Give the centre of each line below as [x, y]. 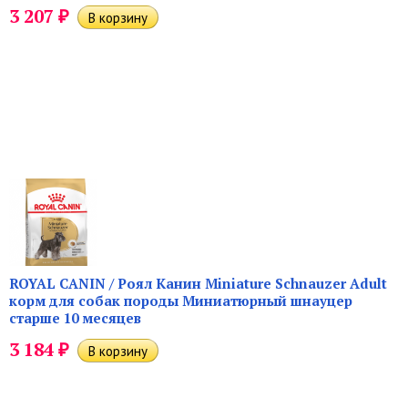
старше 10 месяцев [75, 317]
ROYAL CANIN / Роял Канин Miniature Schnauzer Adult [198, 283]
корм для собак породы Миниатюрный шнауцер [181, 300]
